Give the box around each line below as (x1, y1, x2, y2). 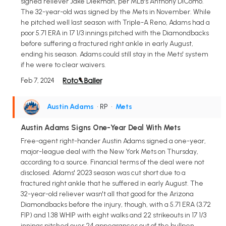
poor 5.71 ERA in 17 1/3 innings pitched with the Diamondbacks (21, 28, 209, 37)
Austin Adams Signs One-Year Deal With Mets (21, 123, 181, 132)
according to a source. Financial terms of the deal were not (21, 157, 204, 166)
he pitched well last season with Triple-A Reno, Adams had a (21, 18, 210, 27)
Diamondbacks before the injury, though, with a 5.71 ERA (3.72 (21, 200, 211, 209)
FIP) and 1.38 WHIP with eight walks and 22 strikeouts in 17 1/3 (21, 210, 206, 219)
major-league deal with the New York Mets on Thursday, (21, 147, 198, 156)
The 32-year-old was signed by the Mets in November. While (21, 7, 211, 16)
